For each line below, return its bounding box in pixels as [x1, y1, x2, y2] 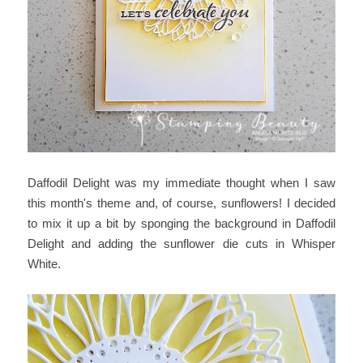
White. [27, 256, 61, 271]
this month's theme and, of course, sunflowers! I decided [27, 195, 336, 210]
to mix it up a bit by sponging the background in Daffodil [27, 216, 336, 230]
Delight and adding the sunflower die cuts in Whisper [27, 236, 336, 250]
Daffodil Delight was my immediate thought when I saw [27, 175, 336, 190]
